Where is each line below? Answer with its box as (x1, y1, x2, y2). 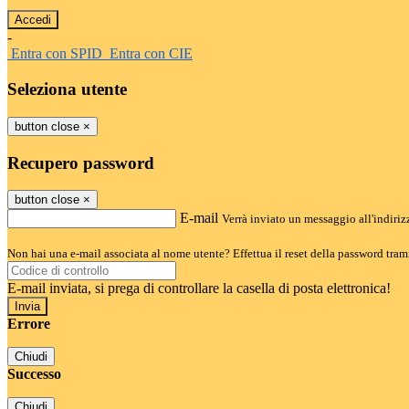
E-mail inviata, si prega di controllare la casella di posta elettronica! (7, 280, 391, 297)
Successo (7, 366, 61, 383)
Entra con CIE (110, 46, 193, 62)
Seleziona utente (7, 79, 127, 100)
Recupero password (7, 152, 154, 173)
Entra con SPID (11, 46, 102, 62)
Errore (7, 316, 50, 332)
